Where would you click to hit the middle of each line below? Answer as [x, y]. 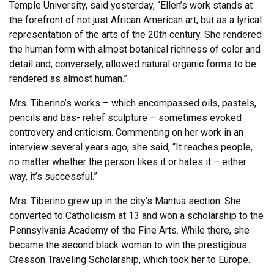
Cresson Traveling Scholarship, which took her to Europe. [130, 259]
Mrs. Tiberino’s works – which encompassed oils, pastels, [133, 103]
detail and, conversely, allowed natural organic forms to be [133, 64]
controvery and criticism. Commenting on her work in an [126, 132]
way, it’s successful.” [53, 176]
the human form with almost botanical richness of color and [135, 49]
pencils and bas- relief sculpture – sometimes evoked [125, 117]
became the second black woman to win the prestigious [128, 245]
